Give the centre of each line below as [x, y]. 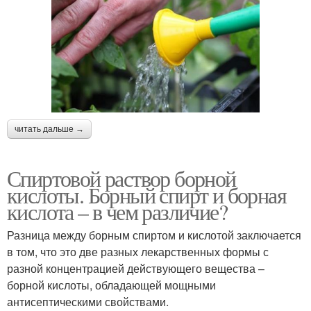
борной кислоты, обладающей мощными [111, 285]
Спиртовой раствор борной [121, 178]
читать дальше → [49, 129]
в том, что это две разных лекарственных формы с [138, 251]
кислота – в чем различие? [117, 211]
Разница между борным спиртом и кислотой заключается [154, 235]
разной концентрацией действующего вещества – [136, 268]
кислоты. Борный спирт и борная [146, 194]
